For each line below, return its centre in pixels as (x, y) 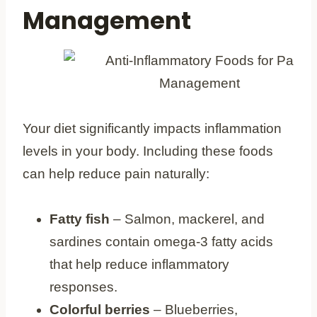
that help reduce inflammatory (139, 264)
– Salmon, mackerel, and (187, 219)
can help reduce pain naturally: (116, 173)
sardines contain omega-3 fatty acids (161, 241)
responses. (83, 287)
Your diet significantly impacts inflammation (152, 128)
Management (107, 20)
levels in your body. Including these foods (148, 151)
